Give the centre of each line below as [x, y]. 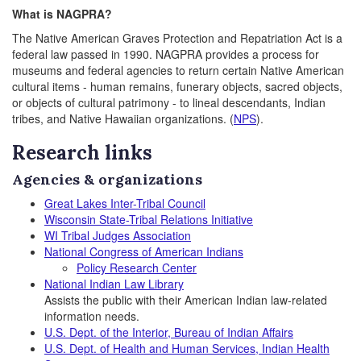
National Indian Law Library [114, 284]
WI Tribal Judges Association [118, 235]
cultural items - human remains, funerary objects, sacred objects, [177, 86]
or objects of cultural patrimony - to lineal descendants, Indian [169, 102]
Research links [82, 153]
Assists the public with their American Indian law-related [186, 300]
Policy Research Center [137, 268]
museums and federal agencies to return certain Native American [178, 70]
